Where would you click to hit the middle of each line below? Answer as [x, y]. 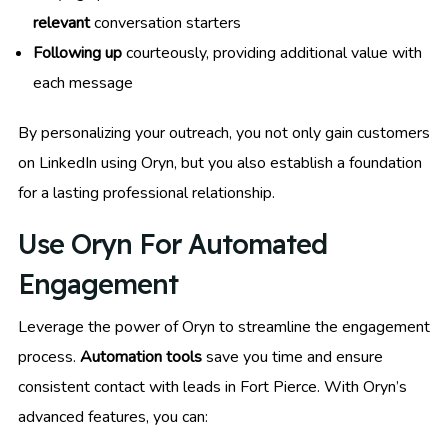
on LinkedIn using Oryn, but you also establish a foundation [220, 162]
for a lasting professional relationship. [146, 192]
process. [49, 356]
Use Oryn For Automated [172, 243]
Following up [77, 52]
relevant [61, 22]
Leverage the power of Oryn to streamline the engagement [224, 326]
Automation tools [141, 356]
